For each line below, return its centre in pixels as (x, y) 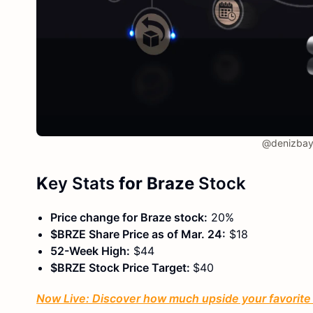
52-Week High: (90, 250)
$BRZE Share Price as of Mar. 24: (138, 234)
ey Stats (81, 183)
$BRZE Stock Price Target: (122, 267)
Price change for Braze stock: (129, 217)
